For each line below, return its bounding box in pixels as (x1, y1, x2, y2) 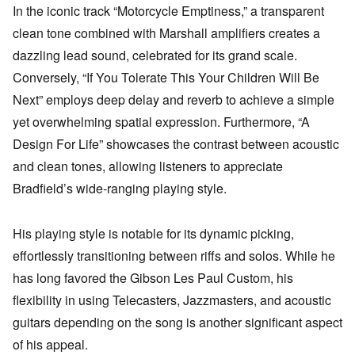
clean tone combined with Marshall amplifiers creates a (13, 24, 320, 43)
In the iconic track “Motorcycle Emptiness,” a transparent (13, 2, 324, 21)
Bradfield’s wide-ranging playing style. (13, 179, 227, 198)
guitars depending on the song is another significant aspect (13, 312, 342, 331)
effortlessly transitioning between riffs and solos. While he (13, 246, 335, 265)
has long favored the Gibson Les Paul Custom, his (13, 268, 293, 287)
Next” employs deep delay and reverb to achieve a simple (13, 90, 334, 109)
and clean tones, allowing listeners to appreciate (13, 157, 283, 176)
